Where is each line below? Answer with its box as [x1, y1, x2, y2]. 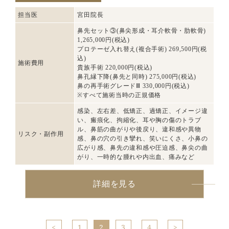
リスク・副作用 [18, 130, 64, 138]
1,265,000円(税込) [77, 36, 130, 43]
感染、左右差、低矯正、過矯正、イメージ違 [77, 107, 208, 114]
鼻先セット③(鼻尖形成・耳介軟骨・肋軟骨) [77, 27, 207, 34]
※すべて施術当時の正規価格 [77, 91, 162, 99]
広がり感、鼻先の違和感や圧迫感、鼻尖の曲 [77, 144, 208, 151]
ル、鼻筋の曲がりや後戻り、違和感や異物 [77, 126, 201, 133]
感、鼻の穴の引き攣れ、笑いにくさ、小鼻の [77, 135, 208, 142]
